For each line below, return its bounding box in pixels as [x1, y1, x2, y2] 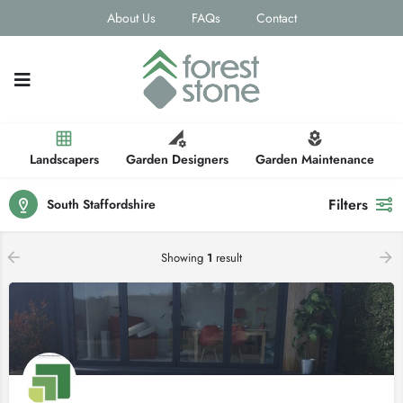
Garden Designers [125, 149, 228, 168]
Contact [255, 9, 297, 27]
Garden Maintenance [255, 149, 374, 168]
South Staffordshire [47, 194, 156, 213]
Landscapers [29, 149, 99, 168]
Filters [328, 193, 368, 215]
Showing [161, 249, 207, 267]
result [212, 249, 242, 267]
